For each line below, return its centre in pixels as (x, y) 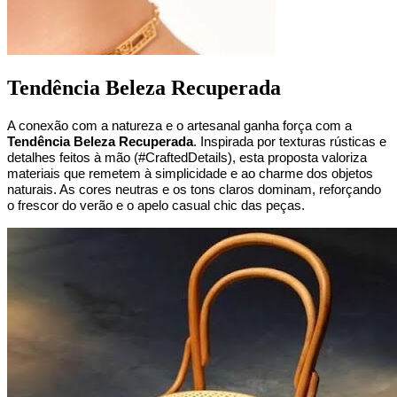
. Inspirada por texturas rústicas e (290, 141)
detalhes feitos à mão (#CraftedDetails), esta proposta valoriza (187, 157)
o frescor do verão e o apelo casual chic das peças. (156, 205)
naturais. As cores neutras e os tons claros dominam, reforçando (194, 189)
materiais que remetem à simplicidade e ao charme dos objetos (190, 173)
